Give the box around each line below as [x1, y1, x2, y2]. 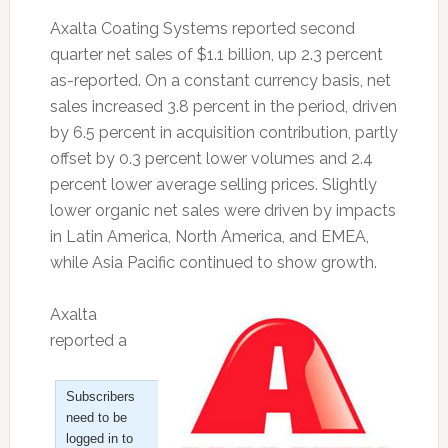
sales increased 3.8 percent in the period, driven [49, 97, 397, 116]
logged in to [65, 431, 133, 446]
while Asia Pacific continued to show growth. [49, 253, 377, 272]
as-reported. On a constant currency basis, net [49, 71, 391, 90]
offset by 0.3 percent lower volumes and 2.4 [49, 149, 373, 168]
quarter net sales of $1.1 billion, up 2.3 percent [49, 45, 383, 64]
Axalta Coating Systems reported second [49, 19, 355, 38]
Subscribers [65, 389, 135, 404]
